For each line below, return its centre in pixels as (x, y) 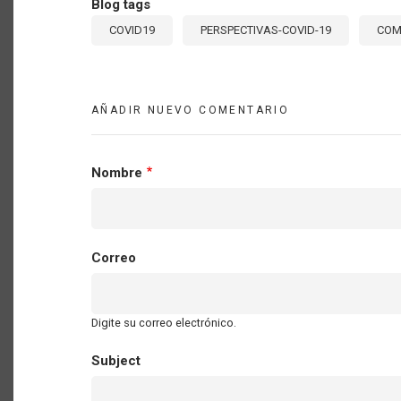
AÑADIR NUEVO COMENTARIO (191, 111)
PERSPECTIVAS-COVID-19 (266, 30)
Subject (116, 361)
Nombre (117, 173)
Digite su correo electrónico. (164, 323)
